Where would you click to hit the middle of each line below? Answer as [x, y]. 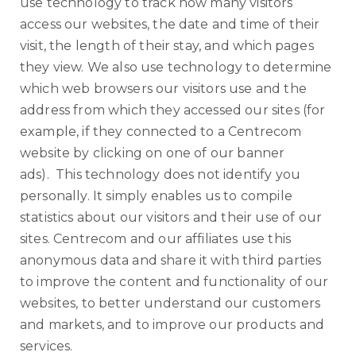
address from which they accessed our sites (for [173, 110]
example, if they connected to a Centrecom [161, 132]
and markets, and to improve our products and [172, 325]
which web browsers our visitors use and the [163, 89]
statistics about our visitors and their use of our [171, 217]
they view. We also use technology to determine [176, 67]
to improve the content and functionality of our [174, 282]
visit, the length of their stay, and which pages [167, 46]
